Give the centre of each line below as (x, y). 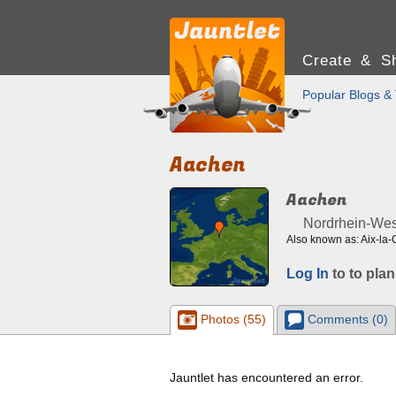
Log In (308, 274)
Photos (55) (232, 319)
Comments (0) (346, 319)
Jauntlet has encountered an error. (267, 377)
